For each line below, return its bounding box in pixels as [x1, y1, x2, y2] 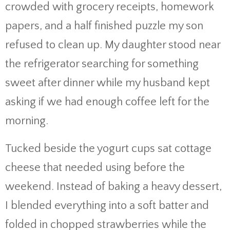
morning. [5, 114, 48, 127]
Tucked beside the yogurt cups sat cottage [5, 142, 212, 155]
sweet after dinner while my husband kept [5, 76, 210, 89]
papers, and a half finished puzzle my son [5, 20, 203, 32]
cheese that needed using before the [5, 161, 185, 174]
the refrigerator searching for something [5, 57, 199, 70]
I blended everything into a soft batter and [5, 199, 209, 212]
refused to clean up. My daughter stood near [5, 39, 220, 51]
